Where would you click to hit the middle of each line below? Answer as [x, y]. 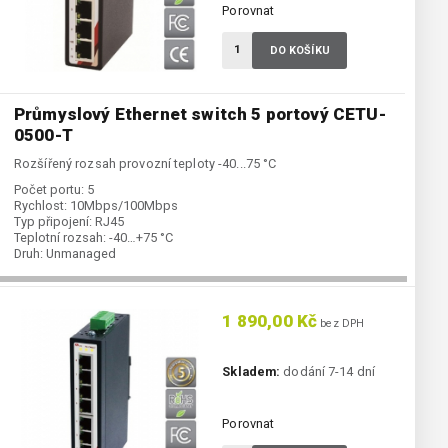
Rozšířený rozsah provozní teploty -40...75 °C [145, 164]
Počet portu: [49, 190]
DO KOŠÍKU [299, 51]
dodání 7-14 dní [327, 372]
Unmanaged [81, 254]
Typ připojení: [53, 222]
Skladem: [251, 372]
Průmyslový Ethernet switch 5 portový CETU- [200, 114]
